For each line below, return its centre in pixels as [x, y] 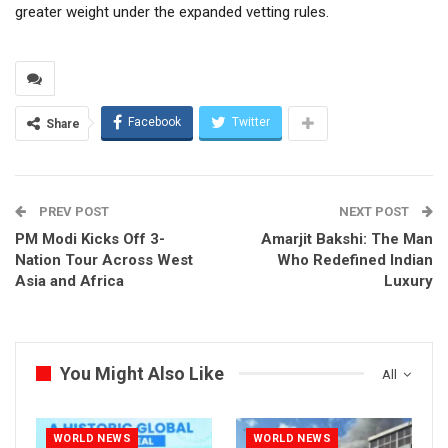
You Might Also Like [142, 373]
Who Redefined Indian [355, 259]
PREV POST [72, 211]
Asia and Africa [69, 280]
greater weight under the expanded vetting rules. [172, 11]
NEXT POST [375, 211]
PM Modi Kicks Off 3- [90, 238]
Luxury [408, 280]
